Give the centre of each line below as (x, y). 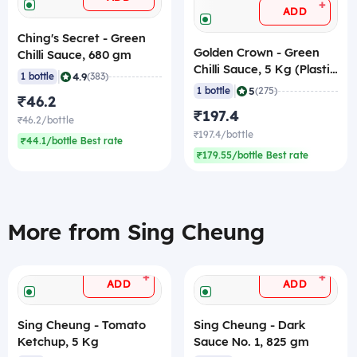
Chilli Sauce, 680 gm (75, 55)
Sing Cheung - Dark (249, 326)
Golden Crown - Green (257, 53)
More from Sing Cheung (136, 232)
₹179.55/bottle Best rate (253, 156)
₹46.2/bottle (46, 121)
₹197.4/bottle (224, 135)
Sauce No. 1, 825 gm (251, 342)
